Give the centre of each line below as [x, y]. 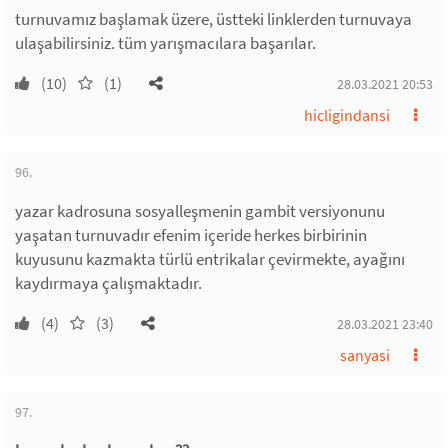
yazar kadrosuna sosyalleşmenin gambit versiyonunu [200, 210]
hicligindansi [347, 114]
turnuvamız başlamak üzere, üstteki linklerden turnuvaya [213, 18]
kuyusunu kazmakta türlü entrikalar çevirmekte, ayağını [210, 258]
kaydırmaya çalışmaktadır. [108, 282]
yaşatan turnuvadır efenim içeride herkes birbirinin [191, 234]
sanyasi [365, 354]
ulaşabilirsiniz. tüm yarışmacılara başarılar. [165, 42]
